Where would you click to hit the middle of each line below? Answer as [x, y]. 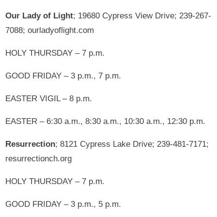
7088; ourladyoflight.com [50, 30]
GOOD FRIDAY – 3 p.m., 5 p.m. [63, 204]
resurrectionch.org [39, 158]
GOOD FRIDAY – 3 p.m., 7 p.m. [63, 76]
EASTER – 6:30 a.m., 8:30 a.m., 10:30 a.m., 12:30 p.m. [106, 121]
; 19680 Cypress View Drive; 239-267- [142, 15]
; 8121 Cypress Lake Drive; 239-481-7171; [132, 144]
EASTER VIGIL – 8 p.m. [49, 98]
